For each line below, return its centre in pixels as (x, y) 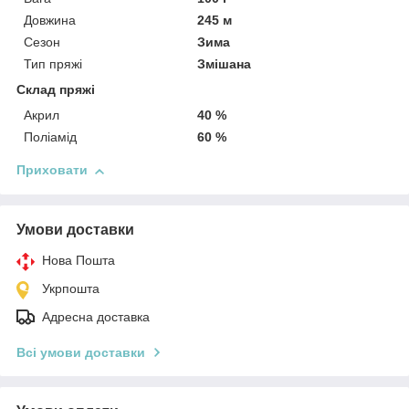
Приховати (52, 170)
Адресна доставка (96, 317)
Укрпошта (71, 289)
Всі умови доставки (81, 353)
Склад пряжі (56, 90)
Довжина (50, 21)
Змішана (225, 64)
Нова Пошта (79, 261)
